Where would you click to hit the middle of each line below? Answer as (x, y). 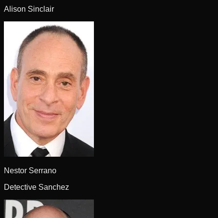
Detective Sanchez (36, 187)
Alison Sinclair (29, 9)
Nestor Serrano (30, 170)
